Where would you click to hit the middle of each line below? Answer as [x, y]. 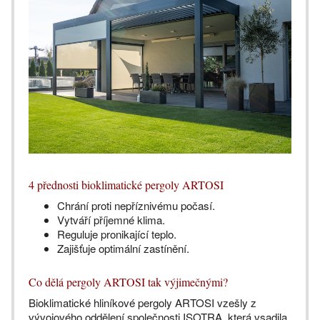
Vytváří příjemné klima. [111, 220]
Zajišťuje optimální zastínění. [123, 249]
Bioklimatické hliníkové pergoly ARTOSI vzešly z [142, 303]
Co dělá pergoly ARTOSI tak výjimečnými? [130, 282]
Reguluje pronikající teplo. [117, 234]
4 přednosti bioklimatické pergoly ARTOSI [126, 185]
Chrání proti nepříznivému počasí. [136, 206]
